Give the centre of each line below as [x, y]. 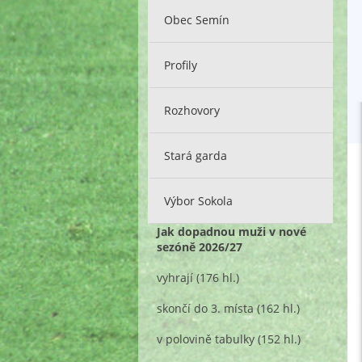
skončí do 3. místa [206, 308]
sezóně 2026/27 [200, 246]
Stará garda [196, 155]
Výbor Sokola [199, 200]
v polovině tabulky [206, 339]
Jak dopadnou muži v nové [232, 231]
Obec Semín [197, 19]
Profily [181, 65]
